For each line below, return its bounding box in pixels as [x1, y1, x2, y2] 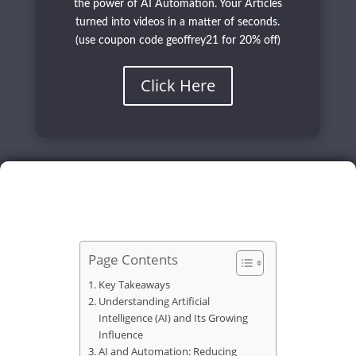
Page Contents [88, 250, 178, 269]
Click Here [140, 75, 215, 97]
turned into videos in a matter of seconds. [75, 17, 281, 29]
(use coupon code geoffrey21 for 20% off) [75, 35, 281, 47]
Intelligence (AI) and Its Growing [98, 311, 248, 326]
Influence [98, 327, 143, 342]
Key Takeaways [98, 277, 170, 292]
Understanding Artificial [98, 294, 210, 309]
